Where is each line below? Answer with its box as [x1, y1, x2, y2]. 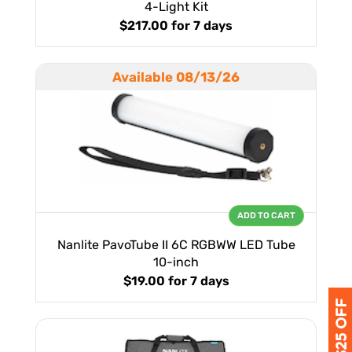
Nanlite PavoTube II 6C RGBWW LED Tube [57, 237, 295, 253]
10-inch [153, 255, 199, 270]
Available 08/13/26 [112, 69, 240, 86]
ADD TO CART [237, 211, 295, 222]
